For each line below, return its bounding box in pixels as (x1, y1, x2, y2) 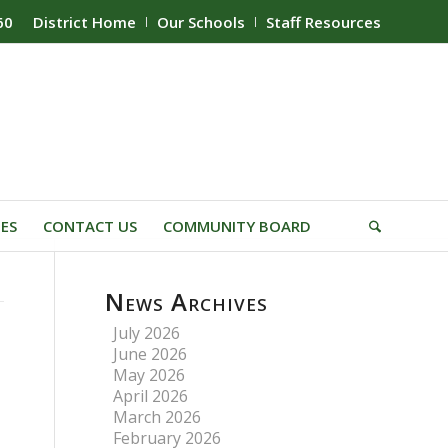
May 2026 (113, 364, 186, 386)
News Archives (105, 285, 269, 318)
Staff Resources (266, 12, 381, 32)
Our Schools (157, 12, 245, 32)
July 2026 (113, 322, 181, 344)
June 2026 (113, 343, 188, 365)
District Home (33, 12, 136, 32)
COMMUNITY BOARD (163, 216, 311, 236)
